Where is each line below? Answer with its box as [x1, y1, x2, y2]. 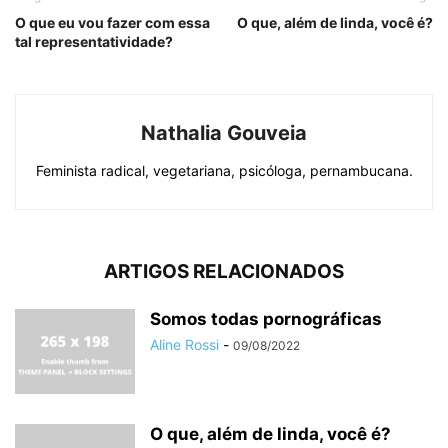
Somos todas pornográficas [150, 309, 382, 330]
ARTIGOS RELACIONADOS [104, 260, 344, 284]
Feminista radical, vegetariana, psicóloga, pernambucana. [35, 162, 413, 180]
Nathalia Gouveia [141, 121, 307, 146]
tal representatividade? [15, 33, 173, 51]
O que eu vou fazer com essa [15, 14, 210, 32]
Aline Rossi [150, 336, 219, 354]
